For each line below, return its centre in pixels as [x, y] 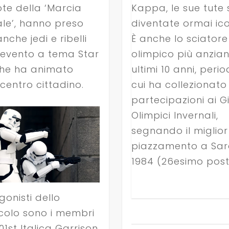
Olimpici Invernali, [175, 115]
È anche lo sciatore [179, 38]
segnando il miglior [179, 130]
